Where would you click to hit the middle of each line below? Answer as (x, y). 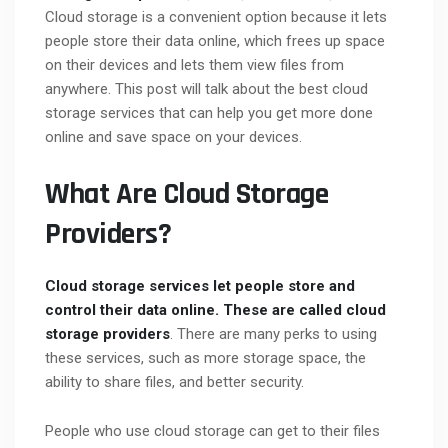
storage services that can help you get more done (209, 113)
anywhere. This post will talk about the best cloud (206, 89)
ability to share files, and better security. (176, 382)
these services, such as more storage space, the (205, 358)
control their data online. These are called (195, 310)
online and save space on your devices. (173, 137)
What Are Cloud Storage (186, 194)
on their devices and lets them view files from (194, 65)
